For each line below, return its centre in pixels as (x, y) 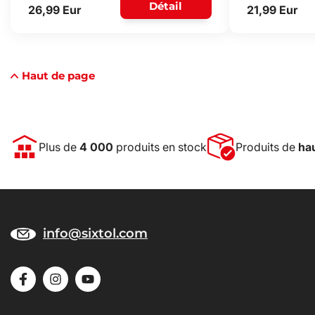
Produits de (266, 147)
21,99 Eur (272, 10)
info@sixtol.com (95, 233)
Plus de (59, 147)
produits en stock (160, 147)
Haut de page (59, 76)
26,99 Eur (54, 10)
